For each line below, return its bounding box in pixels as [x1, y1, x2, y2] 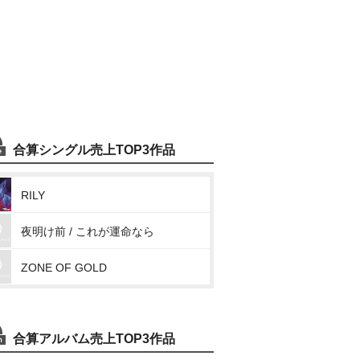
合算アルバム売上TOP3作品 [13, 332, 175, 346]
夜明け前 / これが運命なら [21, 225, 154, 238]
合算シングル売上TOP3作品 [13, 143, 175, 157]
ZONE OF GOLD [21, 261, 107, 274]
